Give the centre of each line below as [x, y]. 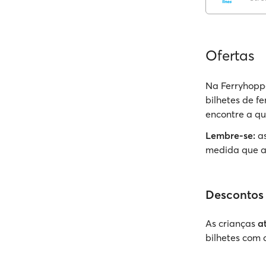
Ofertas [230, 56]
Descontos [235, 194]
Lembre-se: [230, 135]
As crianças [232, 223]
